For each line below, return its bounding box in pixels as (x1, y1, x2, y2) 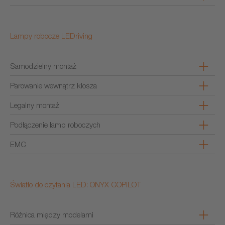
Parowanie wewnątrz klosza (10, 81, 97, 90)
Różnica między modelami (10, 210, 93, 219)
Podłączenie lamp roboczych (10, 120, 100, 129)
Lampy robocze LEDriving (10, 31, 92, 40)
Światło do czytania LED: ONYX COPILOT (10, 180, 141, 189)
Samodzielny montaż (10, 61, 76, 70)
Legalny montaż (10, 100, 59, 109)
